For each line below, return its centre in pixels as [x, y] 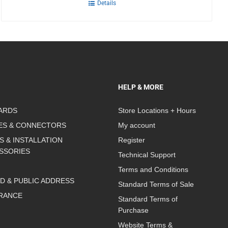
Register [131, 140]
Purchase [133, 210]
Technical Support [147, 154]
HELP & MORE [140, 87]
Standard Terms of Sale [156, 184]
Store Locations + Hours [157, 110]
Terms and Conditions [153, 169]
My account [136, 125]
